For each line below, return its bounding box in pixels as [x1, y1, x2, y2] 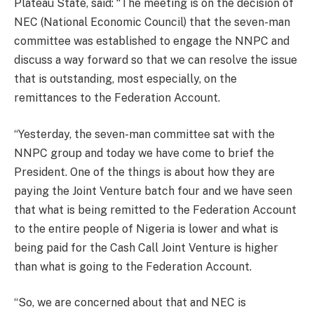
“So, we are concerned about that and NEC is [14, 296, 246, 310]
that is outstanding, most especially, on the [14, 72, 237, 86]
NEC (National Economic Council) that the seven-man [14, 15, 290, 29]
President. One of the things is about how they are [14, 165, 275, 179]
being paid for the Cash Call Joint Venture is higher [14, 240, 278, 254]
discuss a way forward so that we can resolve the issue [14, 53, 297, 67]
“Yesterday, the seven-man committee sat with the [14, 127, 275, 141]
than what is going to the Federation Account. [14, 259, 252, 273]
